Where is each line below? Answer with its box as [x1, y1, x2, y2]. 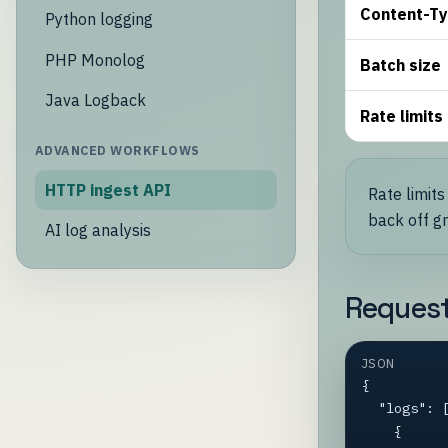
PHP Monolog [44, 49, 145, 70]
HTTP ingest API [44, 179, 171, 200]
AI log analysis [44, 220, 151, 241]
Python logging [44, 9, 153, 30]
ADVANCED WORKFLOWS [34, 142, 200, 159]
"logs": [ [361, 399, 378, 418]
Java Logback [44, 89, 146, 110]
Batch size [360, 55, 442, 76]
